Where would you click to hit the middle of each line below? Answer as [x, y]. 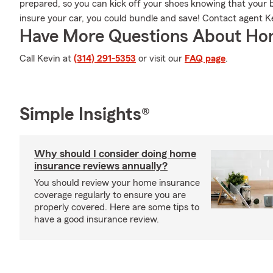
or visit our [160, 58]
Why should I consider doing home [115, 154]
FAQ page [205, 58]
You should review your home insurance [117, 183]
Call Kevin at [47, 58]
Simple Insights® [85, 115]
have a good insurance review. [97, 219]
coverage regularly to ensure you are [110, 195]
